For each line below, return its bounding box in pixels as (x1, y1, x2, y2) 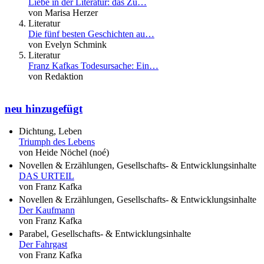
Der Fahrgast (19, 239, 67, 250)
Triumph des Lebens (19, 137, 95, 147)
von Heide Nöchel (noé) (19, 147, 109, 158)
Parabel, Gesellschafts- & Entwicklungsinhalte (19, 229, 191, 239)
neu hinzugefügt (5, 102, 82, 115)
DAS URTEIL (19, 171, 74, 181)
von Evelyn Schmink (28, 39, 107, 49)
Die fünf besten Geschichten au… (28, 29, 154, 39)
